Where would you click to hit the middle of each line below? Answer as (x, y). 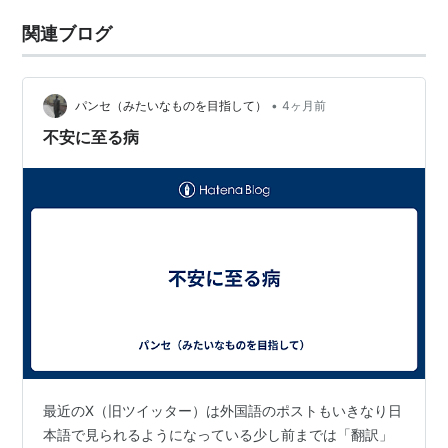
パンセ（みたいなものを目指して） (171, 106)
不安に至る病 (91, 137)
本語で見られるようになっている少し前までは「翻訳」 (218, 434)
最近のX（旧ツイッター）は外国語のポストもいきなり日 (223, 410)
